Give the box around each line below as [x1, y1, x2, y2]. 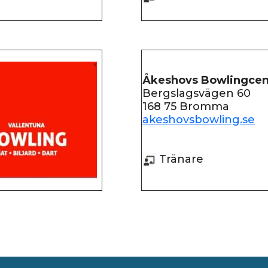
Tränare [156, 153, 203, 166]
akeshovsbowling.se [142, 113, 255, 126]
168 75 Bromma [142, 100, 229, 113]
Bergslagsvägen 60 [142, 87, 251, 100]
